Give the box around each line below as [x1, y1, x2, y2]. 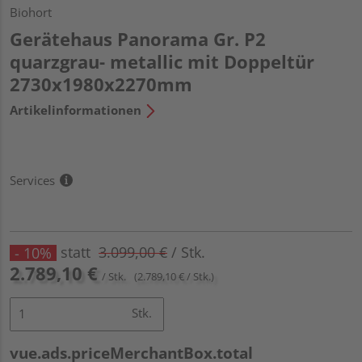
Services [10, 171, 55, 188]
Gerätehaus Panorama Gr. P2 [10, 26, 266, 51]
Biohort [10, 3, 52, 20]
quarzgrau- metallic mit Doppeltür [10, 48, 314, 74]
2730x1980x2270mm [10, 71, 192, 96]
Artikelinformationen [10, 101, 141, 118]
